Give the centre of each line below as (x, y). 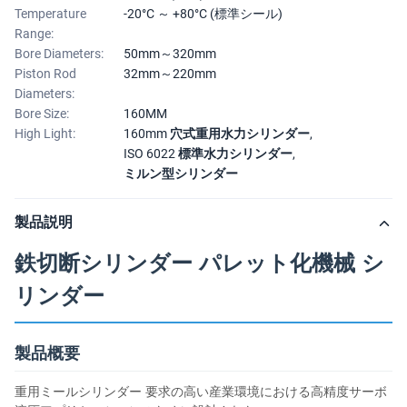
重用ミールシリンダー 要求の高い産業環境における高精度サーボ (201, 392)
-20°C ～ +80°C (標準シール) (203, 14)
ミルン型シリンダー (181, 174)
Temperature (50, 14)
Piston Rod (45, 74)
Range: (34, 34)
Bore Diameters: (59, 54)
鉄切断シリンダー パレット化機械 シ (199, 263)
